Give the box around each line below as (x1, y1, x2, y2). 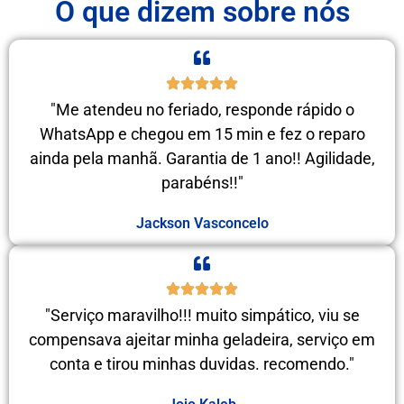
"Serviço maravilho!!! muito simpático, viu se (44, 305, 360, 325)
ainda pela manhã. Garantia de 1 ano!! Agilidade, (29, 148, 375, 168)
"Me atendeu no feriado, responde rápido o (50, 99, 354, 119)
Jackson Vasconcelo (135, 214, 269, 232)
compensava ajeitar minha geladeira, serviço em (29, 329, 375, 349)
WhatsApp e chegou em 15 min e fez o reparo (39, 124, 365, 143)
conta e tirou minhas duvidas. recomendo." (50, 353, 354, 373)
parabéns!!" (161, 172, 243, 192)
